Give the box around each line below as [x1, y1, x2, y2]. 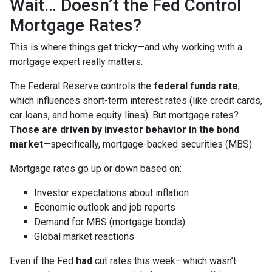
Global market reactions [34, 230, 134, 242]
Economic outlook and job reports [34, 201, 175, 213]
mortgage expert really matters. [10, 55, 143, 67]
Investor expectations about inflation [34, 186, 189, 199]
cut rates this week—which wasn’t [92, 254, 236, 267]
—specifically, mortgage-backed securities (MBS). [43, 138, 254, 150]
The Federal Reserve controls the [10, 80, 154, 92]
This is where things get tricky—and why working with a [10, 41, 242, 53]
